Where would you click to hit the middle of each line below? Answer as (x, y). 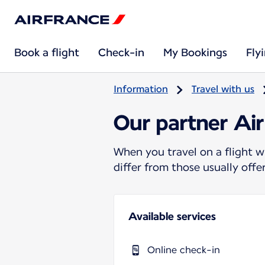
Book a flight (47, 52)
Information (141, 89)
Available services (172, 216)
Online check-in (184, 250)
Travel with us (223, 89)
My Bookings (195, 52)
